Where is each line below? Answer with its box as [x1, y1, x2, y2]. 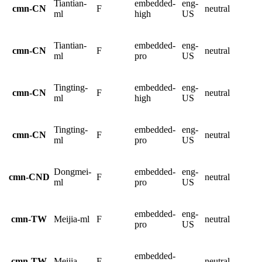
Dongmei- [54, 166, 91, 177]
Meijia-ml [54, 213, 89, 224]
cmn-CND [8, 171, 50, 182]
